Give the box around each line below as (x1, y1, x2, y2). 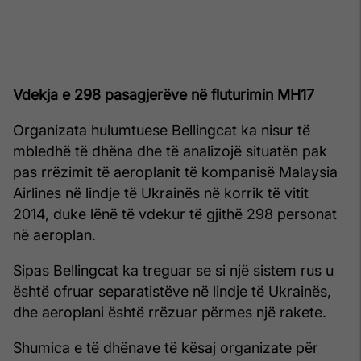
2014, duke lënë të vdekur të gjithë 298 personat (13, 205, 337, 223)
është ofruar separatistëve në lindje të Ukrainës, (13, 283, 331, 301)
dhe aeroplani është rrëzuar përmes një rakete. (13, 304, 326, 322)
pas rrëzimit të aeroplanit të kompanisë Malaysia (13, 164, 338, 181)
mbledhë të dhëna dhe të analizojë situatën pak (13, 143, 327, 160)
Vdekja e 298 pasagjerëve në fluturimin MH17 (13, 86, 314, 104)
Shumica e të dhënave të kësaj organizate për (13, 339, 318, 357)
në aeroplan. (13, 226, 96, 244)
